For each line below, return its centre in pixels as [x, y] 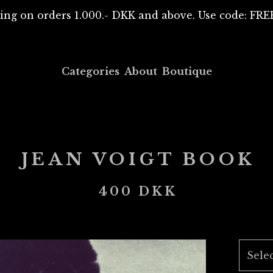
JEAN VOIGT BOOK [138, 159]
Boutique [187, 71]
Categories [90, 71]
